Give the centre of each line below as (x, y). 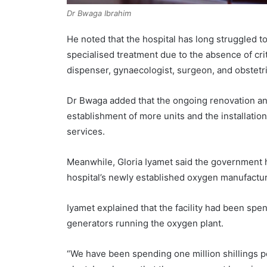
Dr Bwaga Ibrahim (99, 13)
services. (86, 132)
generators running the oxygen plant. (145, 223)
